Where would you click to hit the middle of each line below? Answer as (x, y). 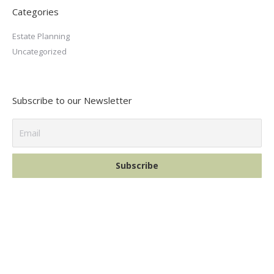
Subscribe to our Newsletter (72, 100)
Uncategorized (39, 51)
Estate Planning (41, 36)
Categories (35, 11)
